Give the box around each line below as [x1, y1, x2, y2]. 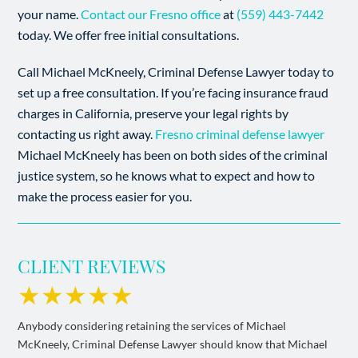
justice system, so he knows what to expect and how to [18, 168, 316, 183]
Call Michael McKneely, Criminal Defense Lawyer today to [18, 64, 335, 79]
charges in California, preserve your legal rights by [18, 105, 289, 121]
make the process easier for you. [18, 189, 193, 204]
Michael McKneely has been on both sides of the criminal [18, 147, 328, 162]
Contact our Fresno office [81, 6, 221, 22]
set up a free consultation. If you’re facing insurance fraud [18, 85, 329, 100]
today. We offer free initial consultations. [18, 27, 240, 42]
